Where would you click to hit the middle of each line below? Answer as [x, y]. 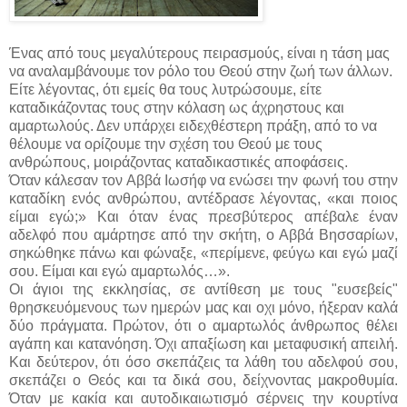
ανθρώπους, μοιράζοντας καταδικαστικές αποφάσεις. [179, 162]
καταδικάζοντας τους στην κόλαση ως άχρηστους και [177, 107]
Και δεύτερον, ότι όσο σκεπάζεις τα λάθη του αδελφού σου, [203, 362]
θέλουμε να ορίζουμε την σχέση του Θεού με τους [166, 144]
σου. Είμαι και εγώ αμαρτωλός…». [121, 271]
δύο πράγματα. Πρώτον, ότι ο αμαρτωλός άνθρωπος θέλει [203, 325]
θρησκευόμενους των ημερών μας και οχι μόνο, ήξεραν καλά [203, 307]
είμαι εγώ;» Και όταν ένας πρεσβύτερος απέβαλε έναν [203, 216]
